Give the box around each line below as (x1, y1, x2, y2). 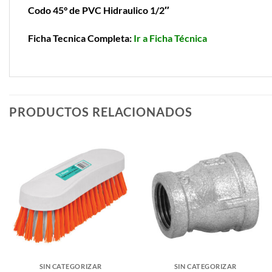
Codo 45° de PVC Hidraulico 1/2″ (28, 4, 169, 16)
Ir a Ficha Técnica (134, 32, 207, 44)
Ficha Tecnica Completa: (28, 32, 134, 44)
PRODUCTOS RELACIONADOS (9, 104, 192, 120)
